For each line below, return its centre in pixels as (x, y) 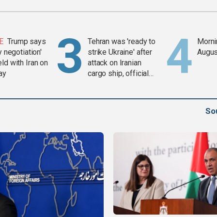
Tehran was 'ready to (122, 42)
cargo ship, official (118, 74)
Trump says (27, 42)
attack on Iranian (115, 63)
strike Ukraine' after (120, 52)
